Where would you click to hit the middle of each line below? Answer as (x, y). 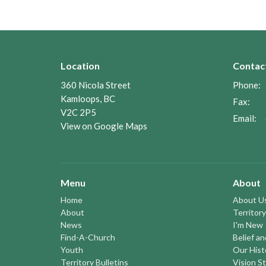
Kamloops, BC (88, 99)
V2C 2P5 (78, 113)
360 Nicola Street (96, 85)
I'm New (248, 224)
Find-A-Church (88, 237)
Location (80, 65)
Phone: (247, 85)
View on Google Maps (104, 126)
